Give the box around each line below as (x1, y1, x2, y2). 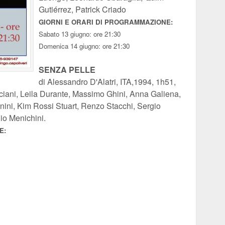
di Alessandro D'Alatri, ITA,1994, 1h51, (39, 76, 176, 87)
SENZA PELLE (39, 64, 95, 75)
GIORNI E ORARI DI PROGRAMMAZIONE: (39, 17, 173, 27)
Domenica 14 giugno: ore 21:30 (39, 41, 130, 51)
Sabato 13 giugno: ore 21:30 (39, 29, 121, 39)
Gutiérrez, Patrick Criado (39, 4, 126, 15)
